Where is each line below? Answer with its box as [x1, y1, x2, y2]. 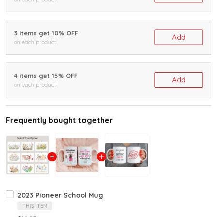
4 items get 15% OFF [14, 72, 77, 79]
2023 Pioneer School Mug [17, 191, 103, 200]
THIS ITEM [22, 202, 47, 209]
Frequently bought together [6, 115, 113, 125]
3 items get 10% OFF [14, 29, 78, 37]
